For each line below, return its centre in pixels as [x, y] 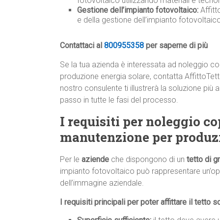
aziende [95, 160]
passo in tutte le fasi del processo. [119, 100]
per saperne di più [176, 46]
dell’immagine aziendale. [102, 183]
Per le [71, 160]
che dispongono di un [148, 160]
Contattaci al [82, 46]
